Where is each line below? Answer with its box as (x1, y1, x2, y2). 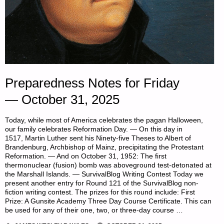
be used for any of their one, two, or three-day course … (5, 206, 183, 214)
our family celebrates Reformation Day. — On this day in (5, 125, 183, 133)
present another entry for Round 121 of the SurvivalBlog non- (5, 179, 199, 187)
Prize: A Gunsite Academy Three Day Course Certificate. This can (5, 197, 212, 205)
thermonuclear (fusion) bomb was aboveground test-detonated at (5, 161, 212, 169)
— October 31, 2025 (5, 92, 120, 106)
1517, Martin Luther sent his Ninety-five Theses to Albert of (5, 134, 191, 142)
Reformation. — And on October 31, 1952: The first (5, 152, 167, 160)
